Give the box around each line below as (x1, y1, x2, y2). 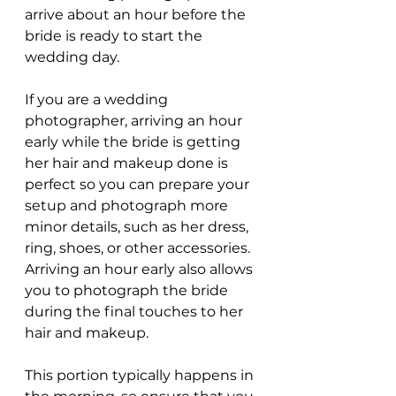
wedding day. (25, 49, 119, 66)
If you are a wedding (25, 91, 171, 109)
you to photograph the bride (25, 282, 232, 300)
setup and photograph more (25, 197, 232, 215)
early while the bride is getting (25, 133, 244, 151)
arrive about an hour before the (25, 6, 249, 24)
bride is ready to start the (25, 27, 206, 45)
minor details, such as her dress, (25, 218, 252, 236)
